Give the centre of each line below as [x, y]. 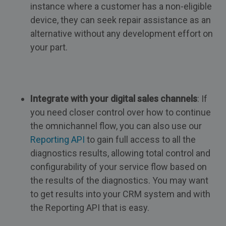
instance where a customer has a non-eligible [121, 6]
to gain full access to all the [140, 139]
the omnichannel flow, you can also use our [116, 126]
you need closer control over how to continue [121, 112]
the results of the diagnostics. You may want [119, 180]
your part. [49, 47]
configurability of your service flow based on [119, 167]
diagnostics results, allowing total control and [120, 153]
